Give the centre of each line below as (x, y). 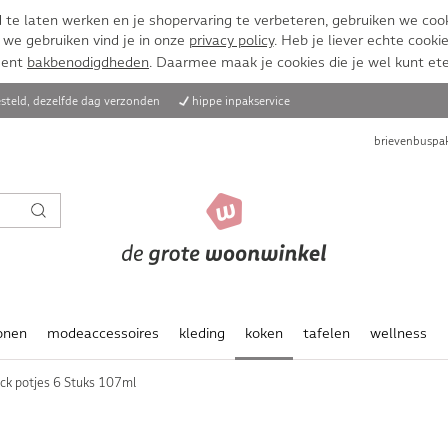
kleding (201, 333)
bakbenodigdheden (88, 62)
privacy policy (231, 40)
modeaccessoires (102, 333)
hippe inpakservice (241, 100)
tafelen (326, 333)
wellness (398, 333)
